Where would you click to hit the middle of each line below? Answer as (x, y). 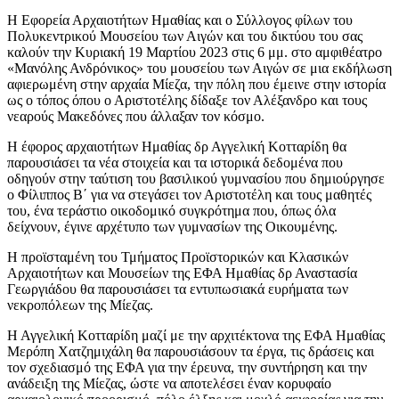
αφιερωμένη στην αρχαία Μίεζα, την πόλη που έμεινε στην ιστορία (196, 84)
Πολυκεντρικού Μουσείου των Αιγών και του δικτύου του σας (185, 36)
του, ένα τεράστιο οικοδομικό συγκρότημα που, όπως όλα (171, 210)
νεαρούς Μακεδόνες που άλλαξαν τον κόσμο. (136, 116)
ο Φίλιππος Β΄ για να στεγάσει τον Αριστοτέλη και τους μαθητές (189, 194)
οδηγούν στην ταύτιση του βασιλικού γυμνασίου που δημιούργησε (196, 178)
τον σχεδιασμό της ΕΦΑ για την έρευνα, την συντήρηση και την (187, 367)
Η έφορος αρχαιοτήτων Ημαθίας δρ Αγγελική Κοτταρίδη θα (177, 146)
